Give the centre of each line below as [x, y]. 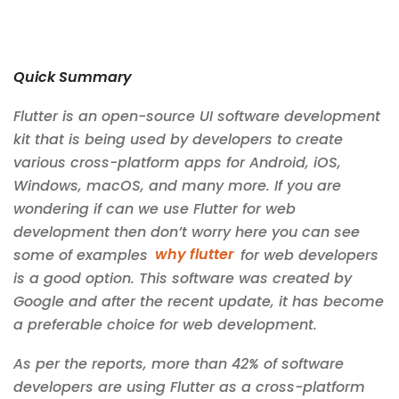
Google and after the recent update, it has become [199, 301]
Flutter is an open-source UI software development [197, 116]
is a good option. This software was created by [183, 278]
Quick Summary [73, 77]
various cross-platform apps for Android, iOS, [177, 162]
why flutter [195, 255]
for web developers [308, 255]
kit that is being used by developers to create [178, 139]
